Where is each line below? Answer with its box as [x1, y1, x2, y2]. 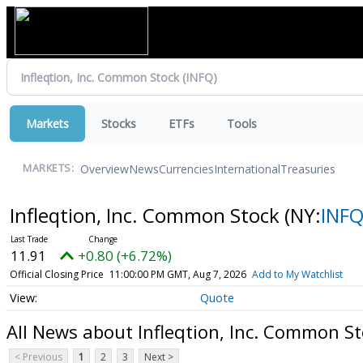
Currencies [159, 160, 214, 177]
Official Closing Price [9, 267, 104, 281]
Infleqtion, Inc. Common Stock [9, 202, 284, 228]
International [214, 160, 280, 177]
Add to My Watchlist [251, 267, 343, 281]
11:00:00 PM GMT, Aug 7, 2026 [109, 267, 246, 281]
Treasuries [280, 160, 335, 177]
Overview [80, 160, 129, 177]
